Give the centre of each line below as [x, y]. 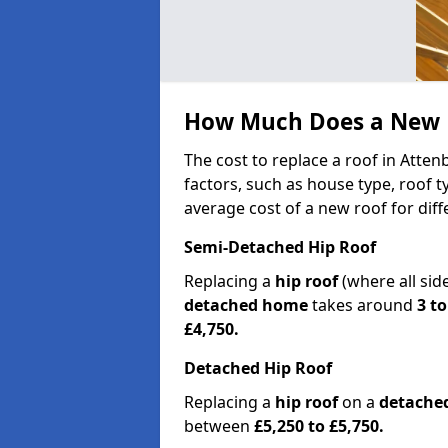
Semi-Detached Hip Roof [280, 246]
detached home [246, 304]
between [219, 425]
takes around [362, 304]
